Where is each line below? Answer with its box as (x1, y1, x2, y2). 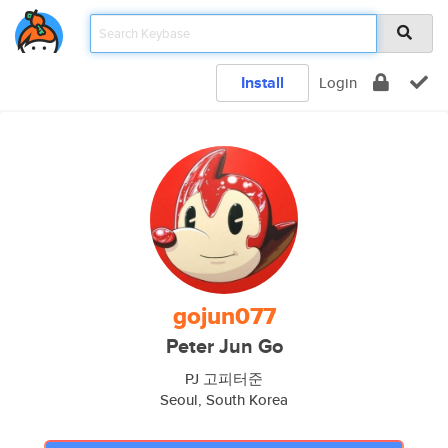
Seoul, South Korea (160, 389, 288, 410)
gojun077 (172, 298, 276, 334)
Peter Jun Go (165, 332, 283, 361)
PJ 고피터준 (185, 368, 263, 389)
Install (241, 71, 284, 94)
